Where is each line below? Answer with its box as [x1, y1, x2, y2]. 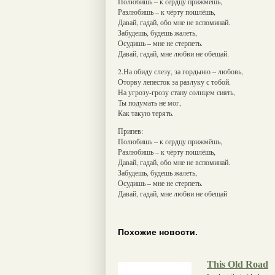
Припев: [118, 125, 143, 136]
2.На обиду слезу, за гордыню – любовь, [118, 66, 243, 76]
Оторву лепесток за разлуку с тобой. [118, 76, 231, 87]
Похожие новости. [118, 227, 198, 238]
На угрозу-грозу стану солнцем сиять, [118, 87, 235, 97]
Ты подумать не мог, [118, 97, 181, 107]
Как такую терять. [118, 107, 174, 118]
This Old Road [207, 258, 268, 270]
